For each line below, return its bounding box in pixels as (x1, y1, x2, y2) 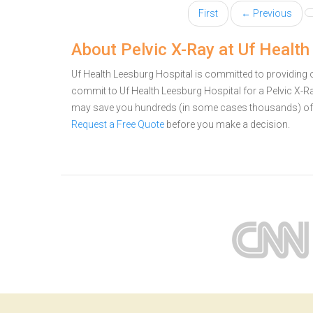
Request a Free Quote (71, 119, 164, 130)
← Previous (241, 8, 292, 19)
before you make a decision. (164, 119, 290, 130)
